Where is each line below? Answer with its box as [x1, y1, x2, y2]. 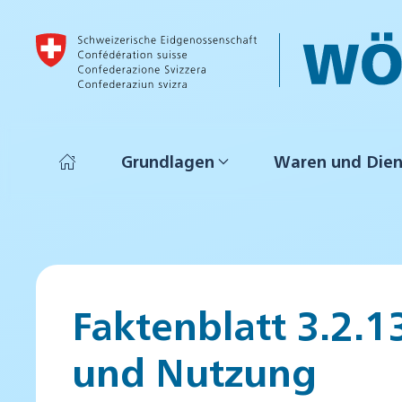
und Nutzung [72, 344, 317, 396]
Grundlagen [121, 151, 214, 172]
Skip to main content [40, 41, 180, 60]
